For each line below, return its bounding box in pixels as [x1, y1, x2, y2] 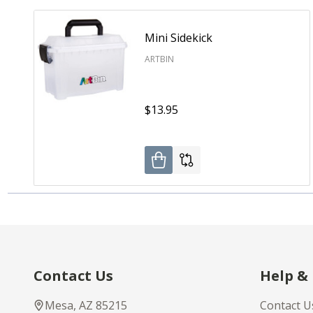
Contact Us [34, 266, 113, 286]
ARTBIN [144, 53, 174, 66]
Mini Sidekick [144, 30, 212, 46]
